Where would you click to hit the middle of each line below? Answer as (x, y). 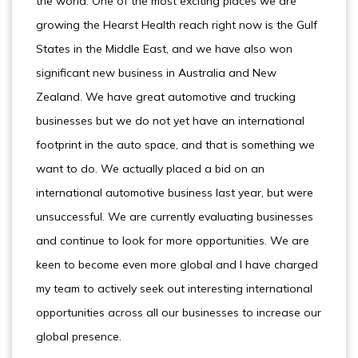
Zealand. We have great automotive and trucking (166, 97)
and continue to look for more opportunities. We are (173, 241)
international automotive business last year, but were (175, 193)
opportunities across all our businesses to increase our (179, 312)
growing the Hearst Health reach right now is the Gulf (177, 25)
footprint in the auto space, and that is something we (175, 145)
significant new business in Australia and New (156, 73)
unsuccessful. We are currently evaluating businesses (175, 217)
